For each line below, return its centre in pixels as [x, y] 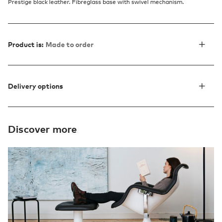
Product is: [26, 45]
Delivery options [35, 86]
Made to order [70, 45]
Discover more [43, 129]
